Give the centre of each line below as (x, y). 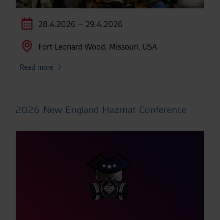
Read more (36, 67)
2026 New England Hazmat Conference (101, 110)
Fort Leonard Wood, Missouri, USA (98, 47)
